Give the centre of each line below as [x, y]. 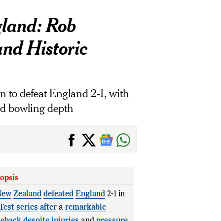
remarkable [85, 208]
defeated [58, 194]
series [27, 208]
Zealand [27, 194]
